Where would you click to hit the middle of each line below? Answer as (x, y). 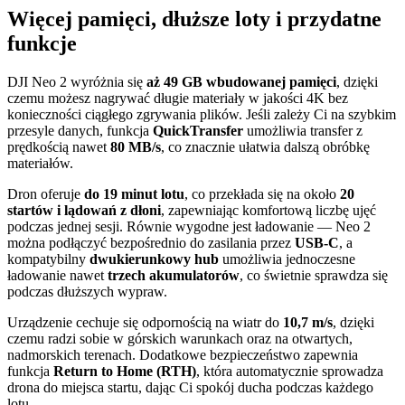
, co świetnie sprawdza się (314, 276)
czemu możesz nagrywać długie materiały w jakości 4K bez (178, 99)
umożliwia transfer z (303, 131)
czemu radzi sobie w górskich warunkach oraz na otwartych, (180, 339)
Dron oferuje (46, 194)
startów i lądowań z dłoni (84, 211)
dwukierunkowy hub (154, 259)
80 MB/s (136, 147)
